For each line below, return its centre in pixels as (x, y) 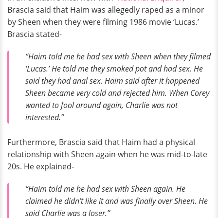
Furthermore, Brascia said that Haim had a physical (101, 142)
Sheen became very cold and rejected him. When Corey (117, 93)
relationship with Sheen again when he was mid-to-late (107, 154)
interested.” (45, 118)
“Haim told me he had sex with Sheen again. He (105, 189)
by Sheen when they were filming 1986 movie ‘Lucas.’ (103, 22)
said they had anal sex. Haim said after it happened (112, 81)
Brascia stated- (35, 34)
